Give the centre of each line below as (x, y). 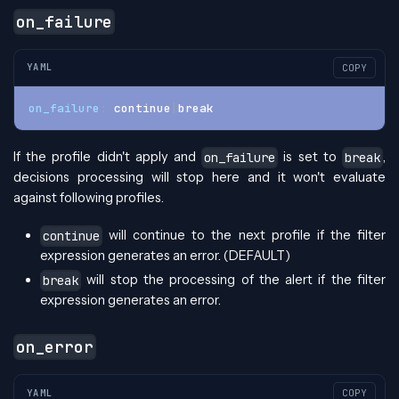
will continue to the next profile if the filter (244, 235)
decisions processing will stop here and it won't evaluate (199, 177)
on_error (55, 347)
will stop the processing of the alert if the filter (233, 279)
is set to (310, 156)
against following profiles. (89, 197)
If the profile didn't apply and (108, 156)
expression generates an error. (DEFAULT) (165, 255)
